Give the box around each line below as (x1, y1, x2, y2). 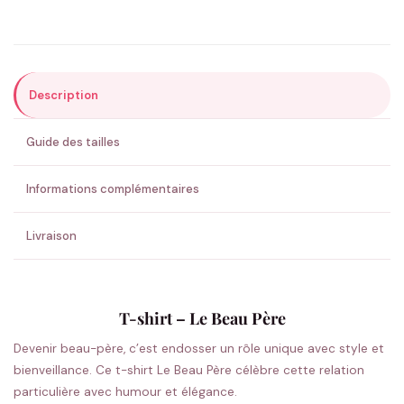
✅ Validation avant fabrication (226, 160, 350, 171)
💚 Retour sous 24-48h (54, 160, 140, 171)
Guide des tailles (26, 133, 120, 150)
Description (29, 87, 98, 103)
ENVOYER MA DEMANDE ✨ (123, 108, 281, 124)
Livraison (26, 227, 77, 243)
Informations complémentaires (26, 180, 199, 197)
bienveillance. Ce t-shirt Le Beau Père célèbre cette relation (14, 362, 364, 378)
